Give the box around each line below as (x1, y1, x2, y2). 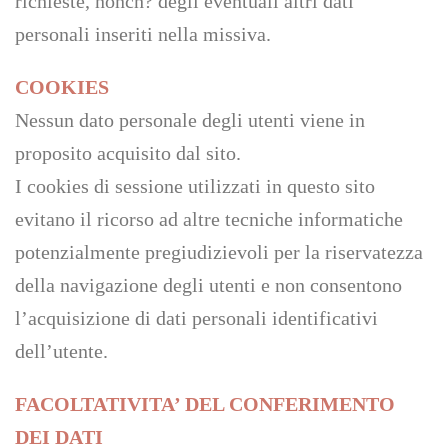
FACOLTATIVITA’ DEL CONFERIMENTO (15, 393, 395, 415)
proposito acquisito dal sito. (15, 142, 241, 164)
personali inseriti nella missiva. (15, 23, 271, 45)
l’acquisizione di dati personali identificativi (15, 307, 378, 329)
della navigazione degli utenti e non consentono (15, 274, 402, 296)
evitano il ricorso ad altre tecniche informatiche (15, 208, 403, 230)
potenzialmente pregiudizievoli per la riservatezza (15, 241, 423, 263)
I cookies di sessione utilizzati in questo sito (15, 175, 375, 197)
